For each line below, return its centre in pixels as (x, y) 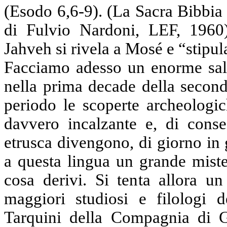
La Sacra (143, 11)
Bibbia (198, 11)
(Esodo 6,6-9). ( (59, 11)
